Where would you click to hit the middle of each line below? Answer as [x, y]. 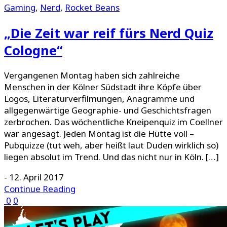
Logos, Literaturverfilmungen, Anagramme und [99, 98]
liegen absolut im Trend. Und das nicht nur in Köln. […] [111, 157]
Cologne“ [33, 50]
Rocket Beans [92, 8]
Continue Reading [40, 188]
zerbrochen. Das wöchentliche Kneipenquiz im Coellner [113, 122]
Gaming [20, 8]
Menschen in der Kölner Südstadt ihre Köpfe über [103, 87]
